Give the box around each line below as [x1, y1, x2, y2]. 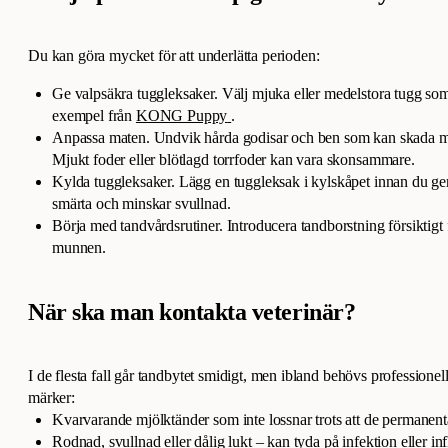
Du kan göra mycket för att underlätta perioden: [28, 47, 320, 65]
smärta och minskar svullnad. [52, 195, 231, 213]
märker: [28, 389, 75, 407]
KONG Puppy [135, 107, 228, 125]
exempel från [52, 107, 136, 125]
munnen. [52, 239, 106, 257]
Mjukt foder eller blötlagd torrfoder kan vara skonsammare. [52, 151, 415, 169]
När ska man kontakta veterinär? [28, 299, 356, 326]
